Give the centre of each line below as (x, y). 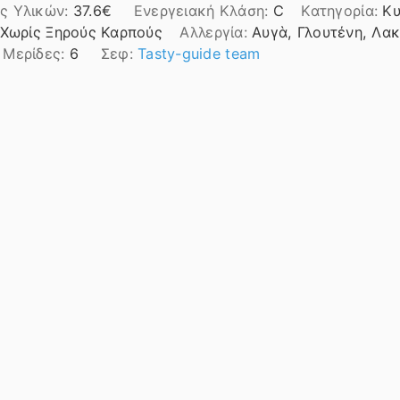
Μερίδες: (36, 53)
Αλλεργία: (216, 32)
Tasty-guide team (199, 53)
